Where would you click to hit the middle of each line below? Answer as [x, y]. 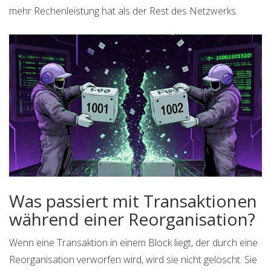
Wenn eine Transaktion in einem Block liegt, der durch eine [133, 243]
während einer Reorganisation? [132, 219]
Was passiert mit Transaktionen [133, 201]
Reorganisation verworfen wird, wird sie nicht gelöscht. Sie [133, 260]
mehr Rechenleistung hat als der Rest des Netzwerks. [123, 11]
